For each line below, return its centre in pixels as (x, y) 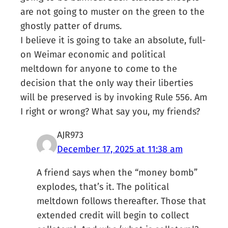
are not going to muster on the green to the (113, 12)
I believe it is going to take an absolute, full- (113, 40)
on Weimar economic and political (93, 55)
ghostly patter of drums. (71, 26)
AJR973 (70, 135)
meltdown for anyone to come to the (99, 69)
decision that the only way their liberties (107, 83)
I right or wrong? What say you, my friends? (110, 112)
